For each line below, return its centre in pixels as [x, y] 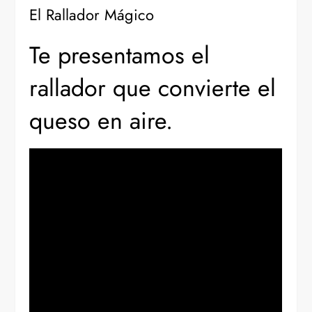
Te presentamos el [120, 56]
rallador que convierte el [153, 88]
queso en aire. [101, 121]
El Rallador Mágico [92, 15]
